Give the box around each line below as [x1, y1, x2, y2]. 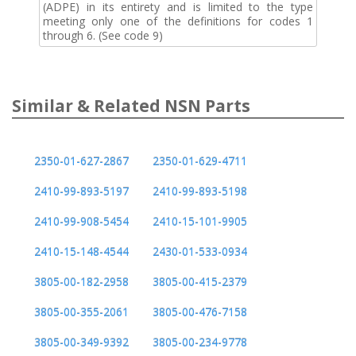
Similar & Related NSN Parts [12, 94, 250, 117]
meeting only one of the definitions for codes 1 [43, 13, 313, 29]
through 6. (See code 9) [43, 27, 163, 43]
